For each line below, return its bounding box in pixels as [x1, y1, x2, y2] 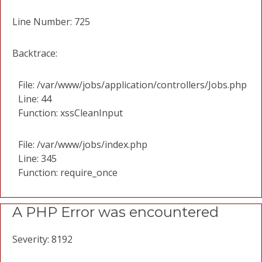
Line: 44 [18, 92, 51, 105]
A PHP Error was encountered [12, 204, 219, 220]
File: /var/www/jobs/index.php [18, 138, 147, 151]
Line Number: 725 [12, 15, 90, 28]
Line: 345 [18, 152, 57, 165]
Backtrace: [12, 47, 57, 60]
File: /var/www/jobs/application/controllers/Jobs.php [18, 78, 247, 91]
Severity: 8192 [12, 233, 73, 246]
